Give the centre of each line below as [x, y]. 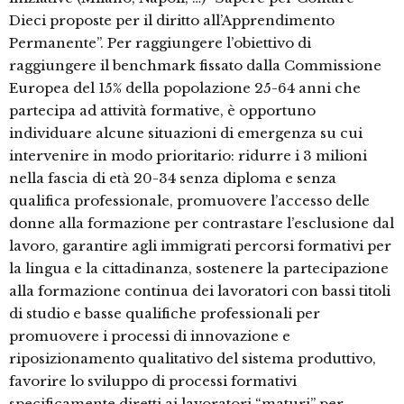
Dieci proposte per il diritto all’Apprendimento [172, 21]
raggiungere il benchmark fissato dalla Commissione [195, 66]
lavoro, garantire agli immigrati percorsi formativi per [200, 246]
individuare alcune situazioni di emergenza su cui [186, 133]
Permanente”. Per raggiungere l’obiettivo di [160, 43]
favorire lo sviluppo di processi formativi [153, 381]
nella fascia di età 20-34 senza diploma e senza [173, 179]
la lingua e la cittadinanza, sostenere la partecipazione [199, 269]
